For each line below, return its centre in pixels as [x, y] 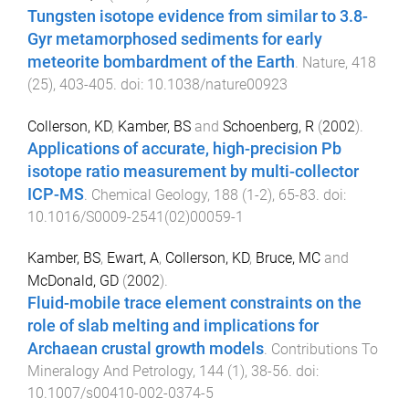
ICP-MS [56, 194]
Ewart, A [133, 257]
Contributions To [325, 349]
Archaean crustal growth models [146, 348]
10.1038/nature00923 [217, 85]
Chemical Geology [149, 194]
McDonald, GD [73, 280]
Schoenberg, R [268, 126]
